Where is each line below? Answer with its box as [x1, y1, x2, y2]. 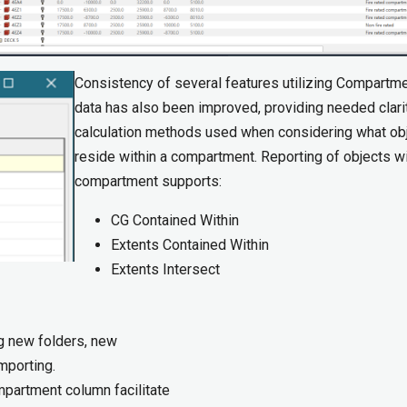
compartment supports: [74, 173, 222, 191]
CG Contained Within [110, 212, 239, 230]
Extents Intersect [110, 261, 220, 279]
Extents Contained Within [110, 236, 269, 254]
